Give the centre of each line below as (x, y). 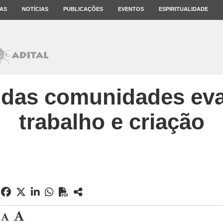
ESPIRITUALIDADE (183, 9)
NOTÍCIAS (35, 9)
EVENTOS (131, 9)
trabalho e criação (111, 122)
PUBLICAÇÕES (83, 9)
